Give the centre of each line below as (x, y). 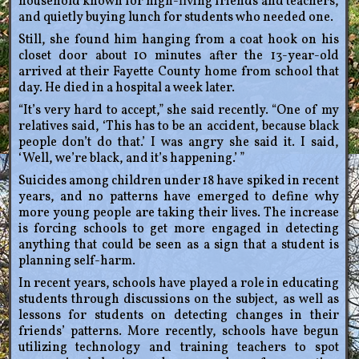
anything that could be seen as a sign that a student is (178, 246)
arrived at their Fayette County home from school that (178, 73)
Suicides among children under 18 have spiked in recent (178, 182)
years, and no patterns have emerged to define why (178, 198)
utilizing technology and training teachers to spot (178, 348)
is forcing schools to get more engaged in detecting (178, 230)
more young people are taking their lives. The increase (178, 214)
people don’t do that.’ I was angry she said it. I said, (178, 143)
